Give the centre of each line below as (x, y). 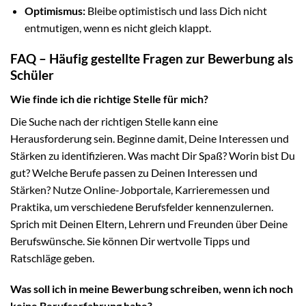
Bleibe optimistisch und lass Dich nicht (176, 11)
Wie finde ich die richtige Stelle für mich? (109, 98)
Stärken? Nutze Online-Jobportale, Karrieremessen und (140, 189)
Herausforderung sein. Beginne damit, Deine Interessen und (150, 138)
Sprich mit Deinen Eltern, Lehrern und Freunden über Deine (149, 223)
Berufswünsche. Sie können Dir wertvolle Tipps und (130, 240)
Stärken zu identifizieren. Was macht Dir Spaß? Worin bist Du (153, 155)
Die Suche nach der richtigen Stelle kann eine (114, 121)
